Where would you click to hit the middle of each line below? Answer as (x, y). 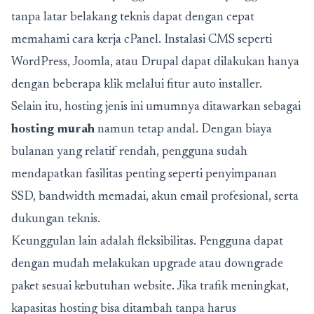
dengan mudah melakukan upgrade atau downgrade (147, 264)
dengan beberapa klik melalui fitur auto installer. (137, 85)
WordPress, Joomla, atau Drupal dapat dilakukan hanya (155, 62)
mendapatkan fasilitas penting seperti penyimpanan (144, 175)
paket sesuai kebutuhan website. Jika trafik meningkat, (150, 287)
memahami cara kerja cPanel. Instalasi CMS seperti (142, 40)
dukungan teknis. (56, 219)
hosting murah (53, 130)
